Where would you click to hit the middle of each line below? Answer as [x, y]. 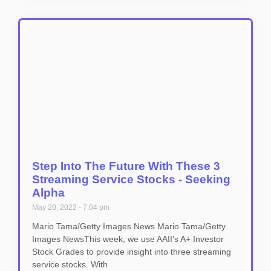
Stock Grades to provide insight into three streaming [132, 252]
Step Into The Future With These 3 [126, 166]
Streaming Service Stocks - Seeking [131, 179]
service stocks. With [70, 264]
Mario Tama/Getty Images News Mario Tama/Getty [129, 226]
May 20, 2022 [55, 207]
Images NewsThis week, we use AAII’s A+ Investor [128, 239]
